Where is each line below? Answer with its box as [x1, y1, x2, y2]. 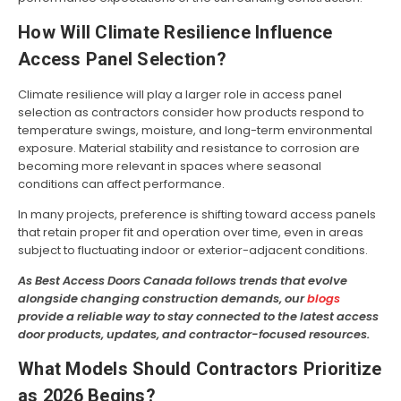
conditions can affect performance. [18, 175, 225, 193]
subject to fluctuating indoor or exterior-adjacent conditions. [18, 242, 368, 260]
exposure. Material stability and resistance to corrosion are [18, 140, 360, 158]
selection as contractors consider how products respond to [18, 104, 364, 122]
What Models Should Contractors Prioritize [18, 358, 382, 380]
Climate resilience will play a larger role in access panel [18, 86, 342, 104]
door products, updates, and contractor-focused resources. [18, 326, 370, 344]
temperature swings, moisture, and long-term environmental [18, 122, 372, 140]
